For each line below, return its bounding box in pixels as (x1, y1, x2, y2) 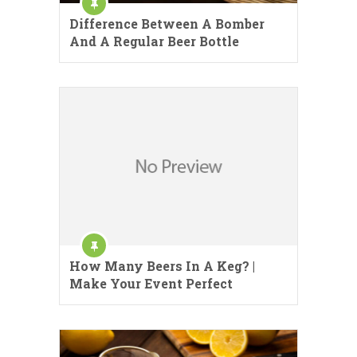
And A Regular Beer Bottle (69, 32, 239, 49)
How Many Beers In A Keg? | (69, 257, 255, 275)
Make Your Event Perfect (69, 275, 233, 292)
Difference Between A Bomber (69, 14, 265, 32)
